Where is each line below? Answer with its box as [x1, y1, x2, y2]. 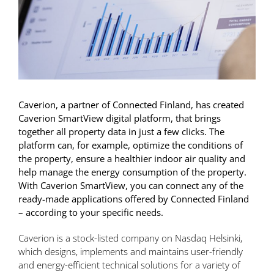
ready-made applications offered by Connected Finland [18, 192, 249, 205]
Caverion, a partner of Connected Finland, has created [18, 98, 244, 111]
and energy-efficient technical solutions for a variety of [18, 258, 240, 271]
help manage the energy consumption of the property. [18, 165, 246, 178]
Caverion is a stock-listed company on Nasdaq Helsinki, [18, 231, 242, 244]
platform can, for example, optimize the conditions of [18, 138, 243, 151]
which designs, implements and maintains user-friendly [18, 245, 243, 257]
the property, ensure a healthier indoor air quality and [18, 152, 245, 165]
